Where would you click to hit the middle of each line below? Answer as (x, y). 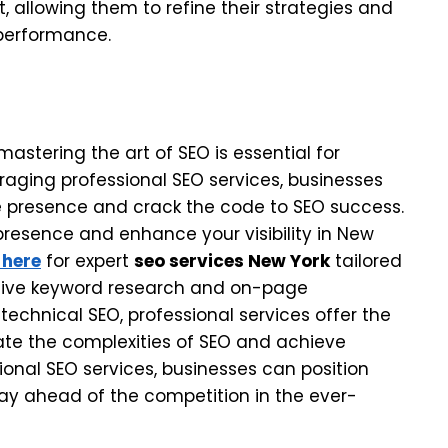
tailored (366, 260)
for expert (87, 260)
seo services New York (232, 260)
